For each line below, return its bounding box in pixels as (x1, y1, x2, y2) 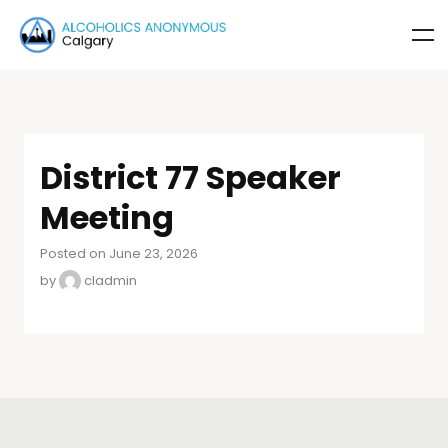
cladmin (81, 270, 137, 290)
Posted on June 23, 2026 (40, 243, 198, 263)
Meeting (40, 194, 174, 240)
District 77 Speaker (40, 154, 341, 200)
